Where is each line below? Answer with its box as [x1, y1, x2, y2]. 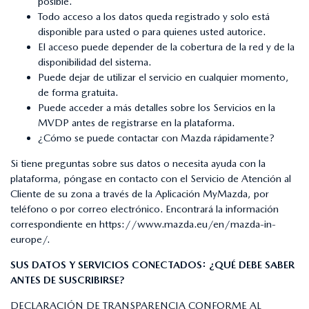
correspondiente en [10, 217, 99, 230]
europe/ [10, 232, 47, 246]
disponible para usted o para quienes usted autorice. [38, 25, 266, 38]
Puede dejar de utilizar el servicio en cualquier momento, [38, 70, 289, 83]
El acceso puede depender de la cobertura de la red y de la [38, 40, 295, 53]
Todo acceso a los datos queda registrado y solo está [38, 10, 270, 23]
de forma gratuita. [38, 86, 118, 99]
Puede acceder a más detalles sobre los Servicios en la [38, 101, 275, 114]
